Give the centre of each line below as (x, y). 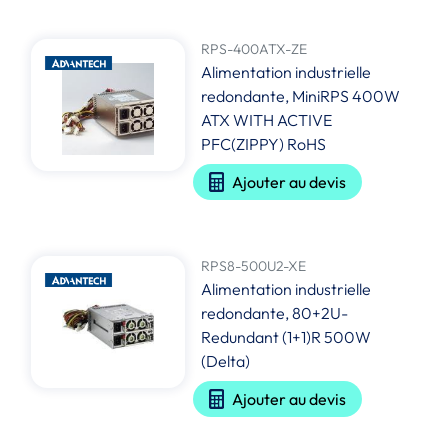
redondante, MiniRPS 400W (301, 96)
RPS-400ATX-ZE (254, 49)
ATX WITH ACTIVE (267, 120)
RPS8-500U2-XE (254, 266)
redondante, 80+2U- (275, 313)
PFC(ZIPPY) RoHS (264, 144)
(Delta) (226, 361)
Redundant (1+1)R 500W (286, 337)
